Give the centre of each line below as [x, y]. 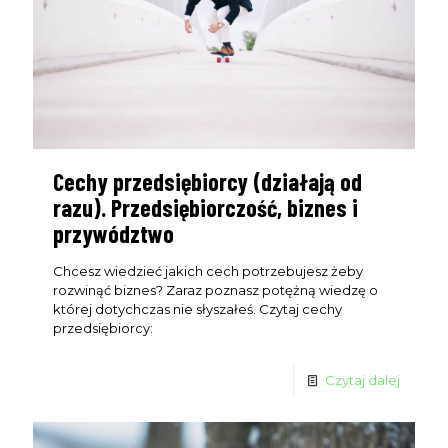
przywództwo [113, 234]
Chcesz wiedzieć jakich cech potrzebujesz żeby [208, 271]
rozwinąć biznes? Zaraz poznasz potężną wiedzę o [215, 290]
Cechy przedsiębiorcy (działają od [207, 182]
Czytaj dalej [362, 380]
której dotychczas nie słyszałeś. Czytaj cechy [197, 309]
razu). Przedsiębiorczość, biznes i [205, 208]
